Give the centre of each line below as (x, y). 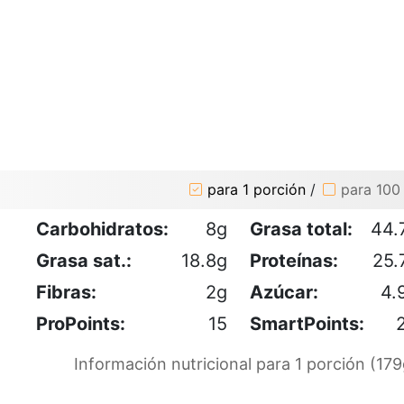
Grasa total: (301, 229)
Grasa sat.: (84, 260)
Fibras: (66, 292)
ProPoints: (81, 323)
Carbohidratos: (102, 229)
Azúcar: (284, 292)
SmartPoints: (307, 323)
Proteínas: (294, 260)
